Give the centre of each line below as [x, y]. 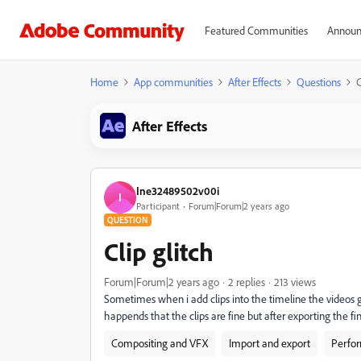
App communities [173, 82]
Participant [158, 205]
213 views [295, 282]
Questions [319, 82]
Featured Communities [256, 30]
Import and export [270, 343]
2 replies [247, 282]
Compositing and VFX [160, 343]
